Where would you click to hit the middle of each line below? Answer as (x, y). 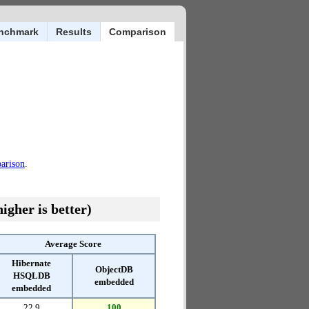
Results (74, 32)
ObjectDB (114, 269)
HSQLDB (31, 276)
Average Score (73, 244)
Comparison (138, 32)
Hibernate (31, 263)
